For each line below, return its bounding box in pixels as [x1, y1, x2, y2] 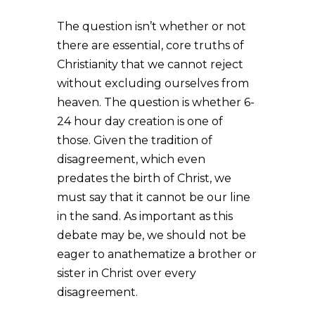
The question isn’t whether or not [56, 19, 246, 33]
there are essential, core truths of [56, 38, 244, 52]
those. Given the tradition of [56, 133, 212, 147]
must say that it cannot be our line [56, 190, 250, 204]
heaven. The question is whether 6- [56, 95, 255, 109]
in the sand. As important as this [56, 209, 233, 223]
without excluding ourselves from [56, 76, 249, 90]
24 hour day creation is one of [56, 114, 223, 128]
